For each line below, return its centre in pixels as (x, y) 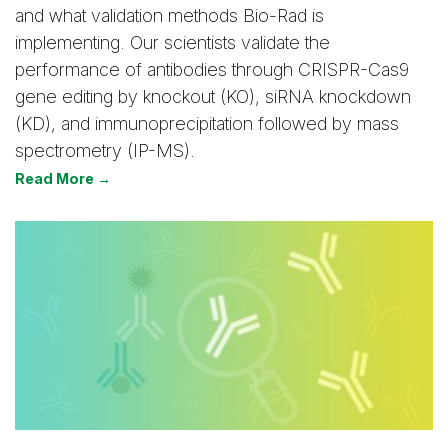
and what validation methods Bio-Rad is (169, 15)
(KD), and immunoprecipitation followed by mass (207, 123)
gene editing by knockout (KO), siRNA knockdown (213, 96)
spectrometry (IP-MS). (105, 150)
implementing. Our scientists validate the (172, 42)
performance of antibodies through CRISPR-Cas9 (212, 69)
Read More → (63, 178)
